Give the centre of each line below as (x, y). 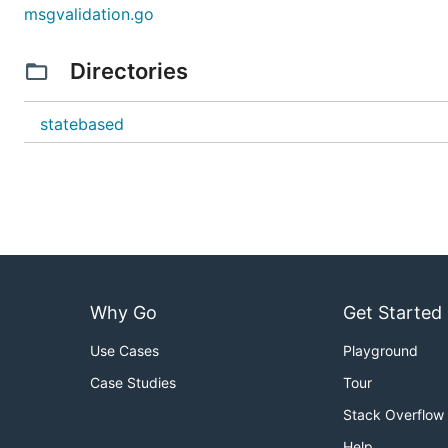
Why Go (123, 313)
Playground (380, 351)
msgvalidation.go (89, 14)
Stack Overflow (393, 415)
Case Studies (133, 383)
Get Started (392, 313)
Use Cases (124, 351)
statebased (82, 124)
